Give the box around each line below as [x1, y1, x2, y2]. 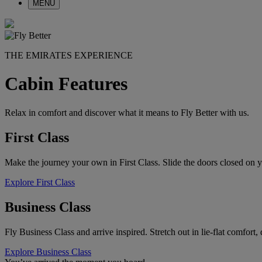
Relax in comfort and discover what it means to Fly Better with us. [5, 107, 249, 118]
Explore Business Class [5, 246, 91, 257]
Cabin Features [5, 73, 127, 95]
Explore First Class [5, 177, 75, 187]
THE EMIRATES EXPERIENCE [5, 50, 133, 60]
